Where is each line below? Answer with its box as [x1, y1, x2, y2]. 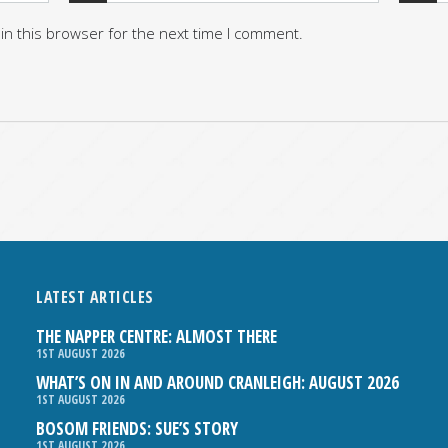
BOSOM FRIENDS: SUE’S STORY [36, 416, 239, 440]
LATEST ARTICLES [36, 285, 154, 308]
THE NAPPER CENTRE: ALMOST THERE [36, 324, 278, 348]
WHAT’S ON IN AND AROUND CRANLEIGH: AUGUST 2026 [36, 370, 400, 394]
